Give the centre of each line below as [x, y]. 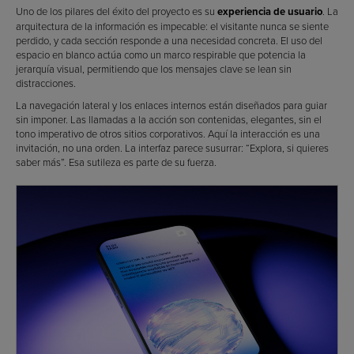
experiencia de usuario [270, 12]
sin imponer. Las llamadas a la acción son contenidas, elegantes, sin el [169, 120]
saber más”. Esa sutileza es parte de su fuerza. [116, 162]
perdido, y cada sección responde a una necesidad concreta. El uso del [169, 41]
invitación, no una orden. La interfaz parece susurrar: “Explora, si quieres [172, 148]
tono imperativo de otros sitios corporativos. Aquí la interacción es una [168, 134]
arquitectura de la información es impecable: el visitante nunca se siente [172, 26]
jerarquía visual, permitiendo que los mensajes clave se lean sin [154, 69]
